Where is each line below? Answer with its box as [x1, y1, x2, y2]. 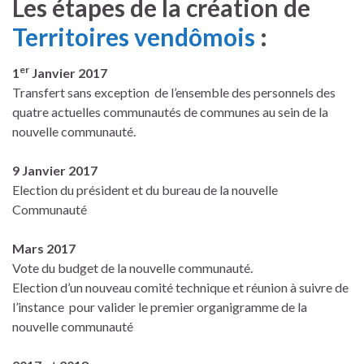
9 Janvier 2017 [12, 162, 97, 178]
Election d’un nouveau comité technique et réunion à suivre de [12, 279, 349, 295]
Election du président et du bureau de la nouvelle [12, 181, 278, 197]
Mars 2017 [12, 240, 76, 256]
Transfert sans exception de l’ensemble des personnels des [12, 84, 336, 100]
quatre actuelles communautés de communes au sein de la [12, 103, 328, 119]
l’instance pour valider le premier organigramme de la [12, 298, 307, 314]
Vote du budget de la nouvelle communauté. [12, 259, 253, 275]
